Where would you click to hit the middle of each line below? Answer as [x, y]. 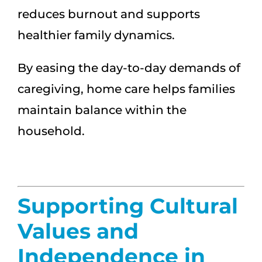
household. [51, 131]
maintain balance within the [102, 110]
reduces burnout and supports [109, 14]
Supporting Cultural [128, 206]
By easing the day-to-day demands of [129, 68]
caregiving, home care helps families [126, 89]
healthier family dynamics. [96, 35]
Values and [78, 231]
